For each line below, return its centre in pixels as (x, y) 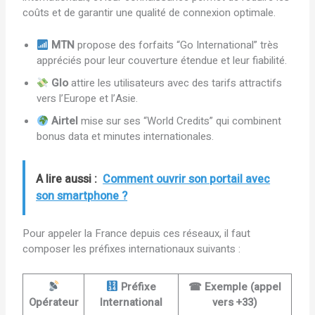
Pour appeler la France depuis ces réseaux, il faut (137, 233)
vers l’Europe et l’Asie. (88, 99)
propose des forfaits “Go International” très (177, 45)
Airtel (65, 121)
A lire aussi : (67, 179)
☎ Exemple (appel (235, 287)
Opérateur (53, 302)
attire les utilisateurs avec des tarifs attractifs (175, 83)
